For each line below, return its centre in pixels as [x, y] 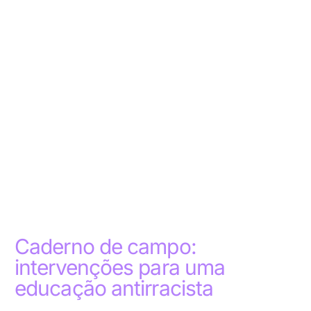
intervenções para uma [120, 268]
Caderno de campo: [106, 247]
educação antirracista [114, 288]
